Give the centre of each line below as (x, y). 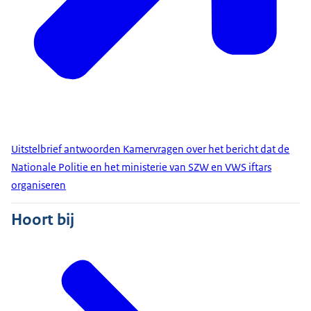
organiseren (39, 185)
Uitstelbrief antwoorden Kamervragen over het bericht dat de (150, 149)
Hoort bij (43, 220)
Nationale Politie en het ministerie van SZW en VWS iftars (141, 167)
